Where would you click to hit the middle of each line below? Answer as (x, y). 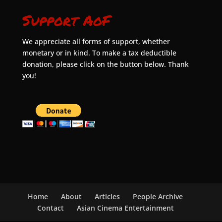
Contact (50, 208)
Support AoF (66, 20)
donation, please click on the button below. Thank (105, 64)
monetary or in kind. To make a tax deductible (99, 53)
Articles (108, 196)
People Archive (158, 196)
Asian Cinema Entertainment (125, 208)
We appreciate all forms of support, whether (96, 41)
